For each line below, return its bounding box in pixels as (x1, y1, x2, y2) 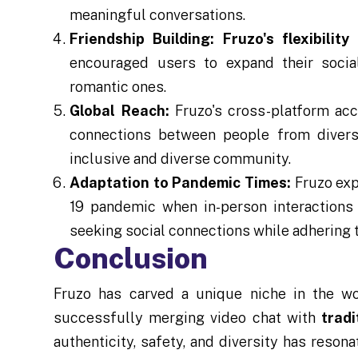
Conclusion (54, 241, 209, 275)
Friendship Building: (70, 30, 215, 47)
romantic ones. (70, 78, 167, 95)
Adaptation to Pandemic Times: (70, 173, 292, 191)
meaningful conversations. (70, 6, 246, 23)
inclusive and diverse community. (70, 149, 292, 167)
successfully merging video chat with (54, 308, 321, 326)
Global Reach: (70, 101, 169, 119)
